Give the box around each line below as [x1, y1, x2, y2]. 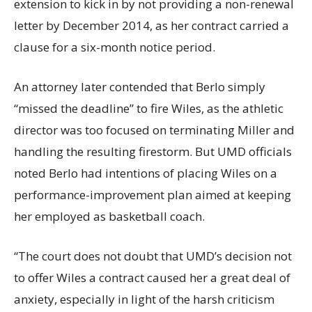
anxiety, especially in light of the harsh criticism [14, 291, 274, 307]
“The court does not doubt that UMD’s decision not [14, 248, 292, 264]
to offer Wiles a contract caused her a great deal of [14, 270, 290, 286]
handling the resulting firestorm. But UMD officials [14, 143, 292, 159]
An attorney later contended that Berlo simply [14, 79, 265, 95]
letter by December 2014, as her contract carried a [14, 17, 289, 33]
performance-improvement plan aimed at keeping [14, 187, 291, 203]
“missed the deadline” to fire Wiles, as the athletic [14, 100, 283, 116]
